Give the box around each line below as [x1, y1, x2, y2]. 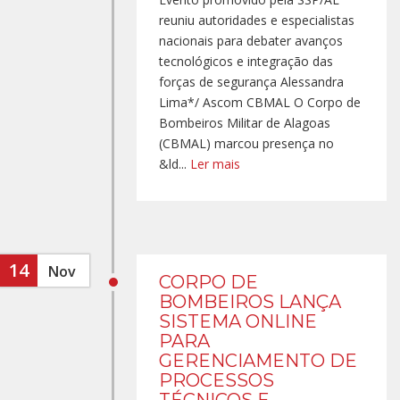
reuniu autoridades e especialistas [159, 12, 354, 29]
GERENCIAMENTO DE [159, 350, 357, 371]
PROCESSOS [159, 370, 274, 391]
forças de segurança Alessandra [159, 73, 344, 90]
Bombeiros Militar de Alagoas [159, 114, 330, 131]
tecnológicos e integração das [159, 53, 333, 70]
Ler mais [190, 155, 240, 172]
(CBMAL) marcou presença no [159, 135, 334, 152]
